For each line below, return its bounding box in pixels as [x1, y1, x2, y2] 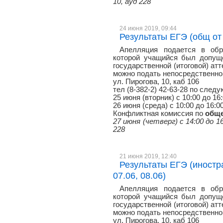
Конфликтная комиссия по [113, 110, 205, 117]
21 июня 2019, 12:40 [119, 153, 177, 159]
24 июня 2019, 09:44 [119, 25, 177, 31]
